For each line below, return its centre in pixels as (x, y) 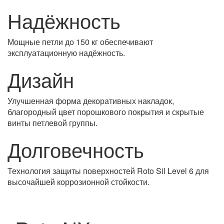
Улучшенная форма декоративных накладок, (91, 101)
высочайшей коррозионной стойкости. (78, 182)
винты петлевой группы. (52, 123)
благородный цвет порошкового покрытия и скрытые (106, 112)
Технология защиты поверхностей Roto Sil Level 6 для (108, 171)
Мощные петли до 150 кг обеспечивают (80, 42)
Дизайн (41, 79)
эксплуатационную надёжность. (66, 53)
